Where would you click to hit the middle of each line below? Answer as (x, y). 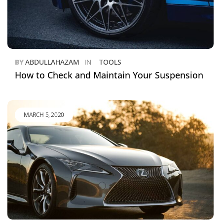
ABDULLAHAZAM (52, 62)
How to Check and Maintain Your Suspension (109, 75)
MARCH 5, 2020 (44, 115)
